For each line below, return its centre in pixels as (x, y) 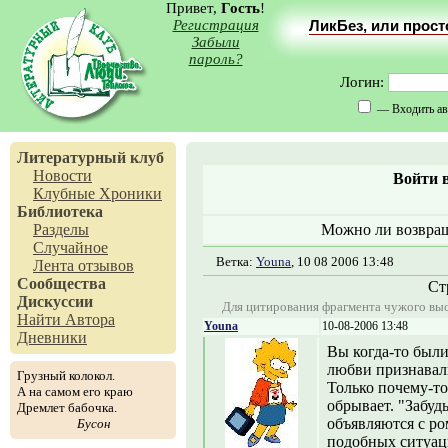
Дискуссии (55, 301)
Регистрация (215, 25)
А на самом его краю (75, 391)
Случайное (70, 247)
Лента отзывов (83, 265)
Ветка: (236, 261)
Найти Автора (66, 319)
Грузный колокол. (66, 375)
